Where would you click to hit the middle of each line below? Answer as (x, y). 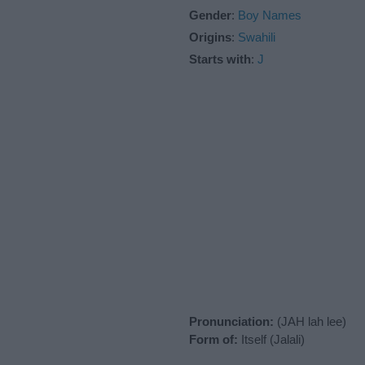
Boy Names (270, 15)
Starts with (220, 59)
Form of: (213, 339)
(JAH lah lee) (310, 321)
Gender (210, 15)
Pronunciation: (231, 321)
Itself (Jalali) (271, 339)
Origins (210, 37)
